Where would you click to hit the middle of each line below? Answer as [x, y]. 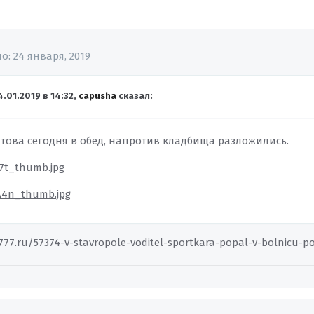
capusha [98, 96]
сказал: [135, 96]
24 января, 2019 [52, 56]
